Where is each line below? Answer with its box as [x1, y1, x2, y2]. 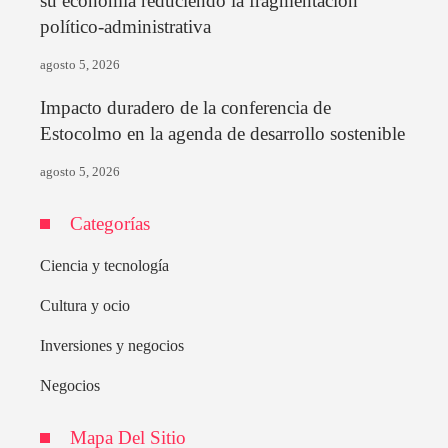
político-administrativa [40, 15, 211, 37]
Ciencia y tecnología [40, 256, 169, 274]
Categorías [70, 212, 150, 234]
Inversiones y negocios [40, 336, 184, 354]
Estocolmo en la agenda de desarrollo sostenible [40, 122, 405, 144]
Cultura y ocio [40, 296, 130, 314]
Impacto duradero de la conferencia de [40, 96, 331, 118]
